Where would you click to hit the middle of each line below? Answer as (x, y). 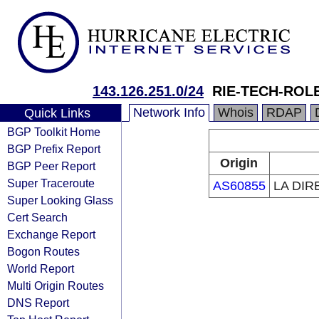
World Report (41, 268)
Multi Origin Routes (56, 286)
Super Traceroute (51, 183)
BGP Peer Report (51, 166)
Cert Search (37, 217)
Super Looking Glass (60, 200)
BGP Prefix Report (54, 149)
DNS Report (38, 303)
